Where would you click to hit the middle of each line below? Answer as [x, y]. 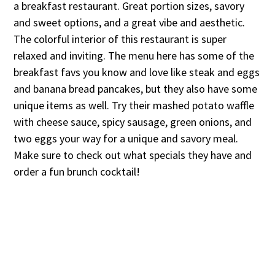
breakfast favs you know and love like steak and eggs [137, 72]
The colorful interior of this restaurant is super [120, 39]
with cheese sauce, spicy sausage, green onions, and [133, 122]
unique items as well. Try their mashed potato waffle [134, 106]
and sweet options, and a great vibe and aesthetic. [130, 23]
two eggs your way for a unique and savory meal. [126, 139]
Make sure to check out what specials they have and [133, 155]
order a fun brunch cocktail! [78, 172]
